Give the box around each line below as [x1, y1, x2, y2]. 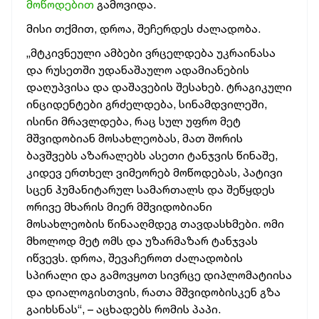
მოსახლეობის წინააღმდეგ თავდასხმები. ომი [26, 216, 284, 231]
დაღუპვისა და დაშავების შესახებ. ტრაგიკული [26, 80, 292, 94]
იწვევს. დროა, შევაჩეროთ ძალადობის [26, 251, 243, 265]
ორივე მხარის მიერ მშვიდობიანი [26, 199, 212, 214]
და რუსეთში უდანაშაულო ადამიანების [26, 63, 249, 77]
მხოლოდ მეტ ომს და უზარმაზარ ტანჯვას [26, 234, 258, 248]
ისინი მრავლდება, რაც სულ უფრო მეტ [26, 114, 241, 128]
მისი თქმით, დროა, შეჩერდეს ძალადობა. [26, 21, 261, 36]
